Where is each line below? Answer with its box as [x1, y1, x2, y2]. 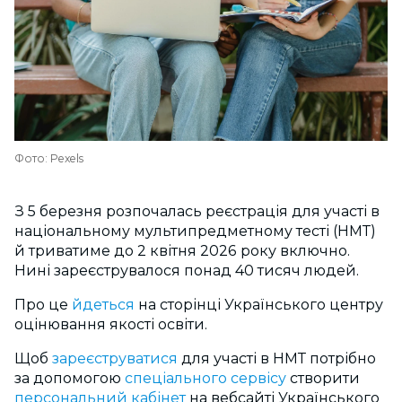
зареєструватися [52, 350, 178, 367]
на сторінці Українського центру [135, 296, 383, 313]
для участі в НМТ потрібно [178, 350, 376, 367]
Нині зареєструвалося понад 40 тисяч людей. [14, 262, 359, 279]
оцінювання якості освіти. [14, 316, 211, 333]
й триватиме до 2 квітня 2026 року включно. [14, 242, 350, 259]
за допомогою [14, 370, 125, 387]
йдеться [72, 296, 135, 313]
